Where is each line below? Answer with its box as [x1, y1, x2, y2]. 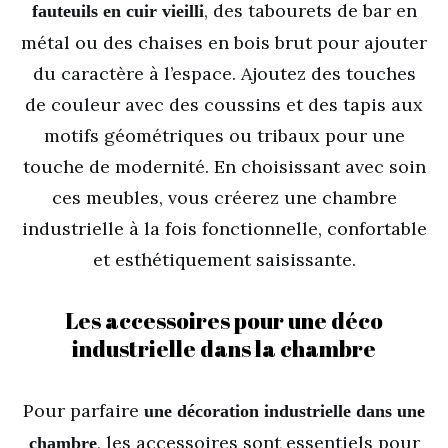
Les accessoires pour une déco [65, 305, 383, 336]
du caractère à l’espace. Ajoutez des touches [32, 62, 416, 85]
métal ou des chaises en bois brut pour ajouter [21, 31, 427, 54]
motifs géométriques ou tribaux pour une [43, 124, 405, 147]
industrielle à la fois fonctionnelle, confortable [21, 217, 427, 240]
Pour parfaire [23, 399, 144, 422]
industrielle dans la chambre [72, 333, 376, 364]
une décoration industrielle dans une [144, 401, 425, 421]
